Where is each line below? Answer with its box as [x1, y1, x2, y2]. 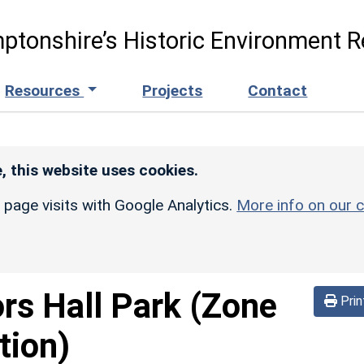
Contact [248, 80, 308, 100]
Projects [142, 80, 203, 100]
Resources [5, 80, 84, 100]
